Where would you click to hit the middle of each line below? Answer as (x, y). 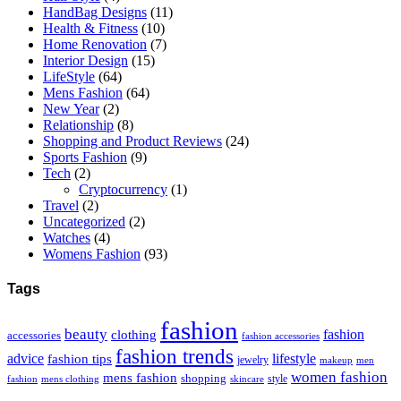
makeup (336, 360)
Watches (67, 237)
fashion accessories (281, 336)
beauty (86, 335)
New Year (71, 108)
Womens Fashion (92, 253)
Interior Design (85, 60)
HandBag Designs (95, 12)
